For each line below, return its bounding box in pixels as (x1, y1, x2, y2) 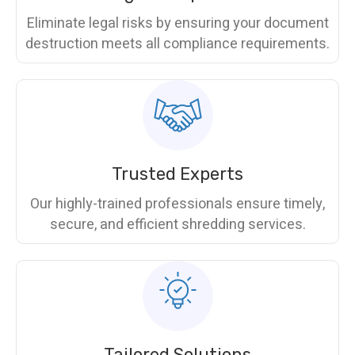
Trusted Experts (112, 163, 243, 185)
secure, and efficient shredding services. (49, 214, 306, 236)
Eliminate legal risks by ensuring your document (26, 13, 329, 35)
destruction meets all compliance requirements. (25, 33, 330, 55)
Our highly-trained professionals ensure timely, (30, 193, 325, 216)
